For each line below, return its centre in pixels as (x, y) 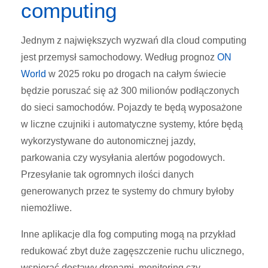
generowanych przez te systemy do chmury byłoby (127, 191)
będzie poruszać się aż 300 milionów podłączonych (130, 91)
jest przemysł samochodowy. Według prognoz (119, 57)
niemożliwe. (46, 208)
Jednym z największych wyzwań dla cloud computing (134, 41)
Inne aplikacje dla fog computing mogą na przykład (128, 234)
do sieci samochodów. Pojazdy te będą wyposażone (132, 108)
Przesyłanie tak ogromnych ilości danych (107, 175)
